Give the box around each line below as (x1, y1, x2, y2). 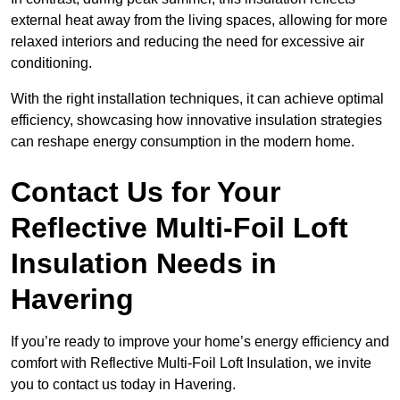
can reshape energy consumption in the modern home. (11, 134, 354, 150)
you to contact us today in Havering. (11, 377, 239, 393)
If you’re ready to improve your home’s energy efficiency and (11, 334, 389, 350)
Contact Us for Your (11, 176, 280, 209)
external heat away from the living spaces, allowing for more (11, 12, 387, 29)
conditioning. (11, 55, 92, 71)
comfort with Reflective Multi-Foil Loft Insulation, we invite (11, 355, 371, 371)
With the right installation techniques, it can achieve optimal (11, 91, 384, 107)
